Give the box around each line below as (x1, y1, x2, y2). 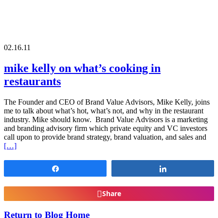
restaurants (4, 74, 61, 88)
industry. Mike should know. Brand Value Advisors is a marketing (4, 115, 208, 124)
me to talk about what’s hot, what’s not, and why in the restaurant (4, 106, 203, 115)
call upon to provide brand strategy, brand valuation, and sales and (4, 132, 206, 141)
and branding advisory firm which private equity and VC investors (4, 124, 207, 132)
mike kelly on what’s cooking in (4, 61, 161, 74)
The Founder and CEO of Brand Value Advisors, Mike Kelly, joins (4, 97, 210, 106)
